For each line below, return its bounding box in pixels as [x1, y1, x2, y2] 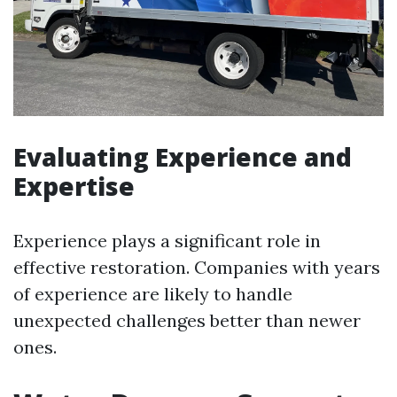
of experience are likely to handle [13, 283, 292, 306]
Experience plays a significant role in [13, 230, 321, 253]
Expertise [13, 169, 135, 204]
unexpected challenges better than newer [13, 309, 361, 332]
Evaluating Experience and [13, 140, 352, 175]
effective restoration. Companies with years [13, 256, 380, 279]
